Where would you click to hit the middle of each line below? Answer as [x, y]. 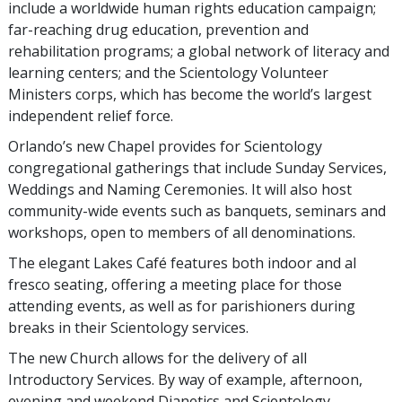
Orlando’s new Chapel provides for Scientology [165, 147]
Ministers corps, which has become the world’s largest [190, 95]
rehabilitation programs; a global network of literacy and [199, 52]
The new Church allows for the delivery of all [157, 358]
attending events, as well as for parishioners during [182, 306]
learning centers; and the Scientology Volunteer [168, 73]
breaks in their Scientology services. [128, 328]
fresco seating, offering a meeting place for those [175, 285]
